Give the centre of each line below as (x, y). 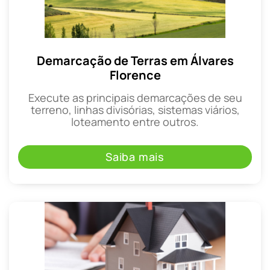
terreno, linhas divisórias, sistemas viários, (135, 109)
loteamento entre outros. (135, 121)
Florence (135, 75)
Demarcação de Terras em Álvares (135, 60)
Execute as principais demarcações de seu (135, 97)
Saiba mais (135, 156)
